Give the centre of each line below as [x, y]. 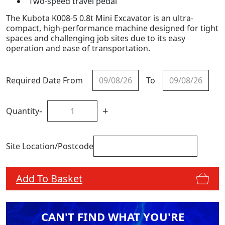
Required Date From [44, 81]
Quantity [23, 111]
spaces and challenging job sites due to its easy [96, 38]
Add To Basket [49, 178]
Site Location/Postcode [50, 146]
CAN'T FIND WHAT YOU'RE [113, 216]
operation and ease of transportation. [79, 48]
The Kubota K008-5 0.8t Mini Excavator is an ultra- [100, 18]
